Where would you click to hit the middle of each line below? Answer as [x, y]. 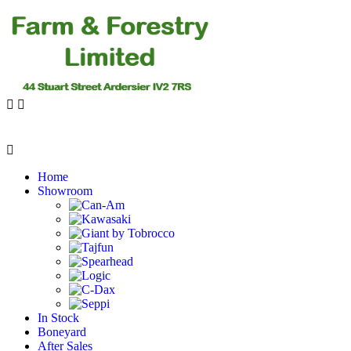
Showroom [65, 190]
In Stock [58, 317]
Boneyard [62, 331]
